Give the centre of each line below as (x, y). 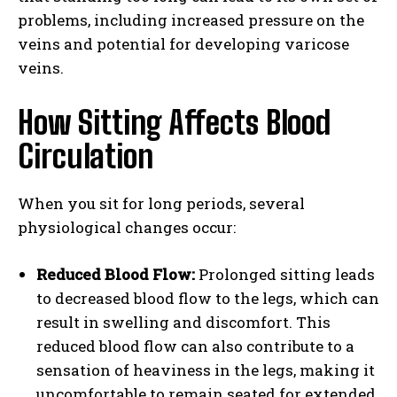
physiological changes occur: (127, 227)
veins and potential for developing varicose (183, 43)
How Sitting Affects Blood (174, 122)
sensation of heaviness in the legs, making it (206, 370)
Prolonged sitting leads (285, 274)
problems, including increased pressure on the (191, 19)
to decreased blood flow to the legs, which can (208, 298)
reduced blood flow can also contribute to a (195, 346)
